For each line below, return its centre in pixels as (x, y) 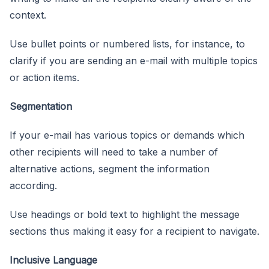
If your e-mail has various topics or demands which (127, 135)
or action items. (44, 77)
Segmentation (41, 106)
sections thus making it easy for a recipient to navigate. (134, 231)
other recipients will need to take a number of (114, 152)
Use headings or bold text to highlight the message (125, 214)
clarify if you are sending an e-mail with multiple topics (134, 60)
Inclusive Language (53, 260)
